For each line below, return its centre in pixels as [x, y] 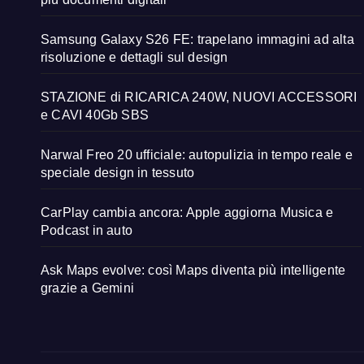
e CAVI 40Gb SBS [95, 115]
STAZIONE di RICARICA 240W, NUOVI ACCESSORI [199, 97]
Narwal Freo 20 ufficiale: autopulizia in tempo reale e [197, 155]
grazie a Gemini [87, 288]
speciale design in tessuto [118, 173]
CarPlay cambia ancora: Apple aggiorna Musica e [187, 213]
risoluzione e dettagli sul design [134, 58]
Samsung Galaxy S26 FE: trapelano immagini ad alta [197, 40]
